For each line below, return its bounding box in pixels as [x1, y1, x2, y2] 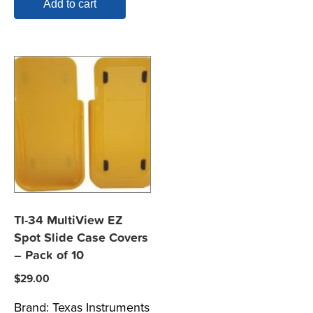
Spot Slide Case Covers [14, 231, 148, 246]
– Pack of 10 [14, 248, 84, 263]
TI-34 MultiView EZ [14, 213, 123, 228]
